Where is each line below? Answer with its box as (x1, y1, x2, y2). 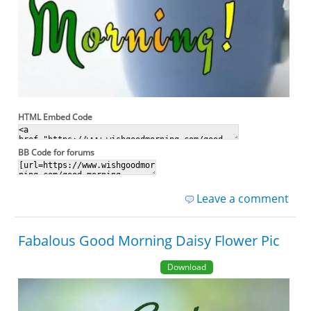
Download (167, 260, 206, 273)
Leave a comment (196, 190, 289, 206)
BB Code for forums (18, 146, 95, 158)
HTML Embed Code (18, 110, 93, 123)
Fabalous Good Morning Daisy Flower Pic (18, 230, 280, 250)
